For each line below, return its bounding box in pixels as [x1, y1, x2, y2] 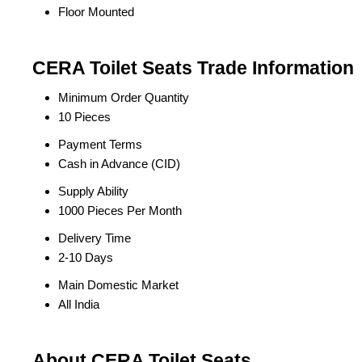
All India [58, 297, 99, 311]
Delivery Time [58, 231, 131, 245]
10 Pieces [58, 110, 111, 124]
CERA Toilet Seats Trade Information [32, 58, 354, 78]
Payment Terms [58, 137, 142, 151]
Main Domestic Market [58, 278, 179, 292]
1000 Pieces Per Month [58, 204, 182, 217]
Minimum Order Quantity [58, 90, 189, 104]
